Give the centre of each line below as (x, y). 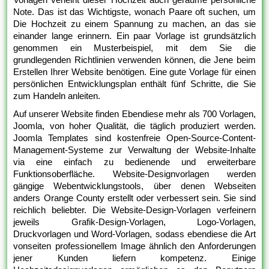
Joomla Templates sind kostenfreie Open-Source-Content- (134, 138)
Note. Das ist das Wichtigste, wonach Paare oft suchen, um (134, 11)
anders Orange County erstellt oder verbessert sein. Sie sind (134, 198)
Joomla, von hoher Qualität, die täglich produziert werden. (134, 125)
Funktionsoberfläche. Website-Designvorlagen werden (134, 174)
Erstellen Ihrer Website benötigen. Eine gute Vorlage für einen (134, 71)
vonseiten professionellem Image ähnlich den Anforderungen (134, 246)
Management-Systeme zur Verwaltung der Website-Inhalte (134, 150)
